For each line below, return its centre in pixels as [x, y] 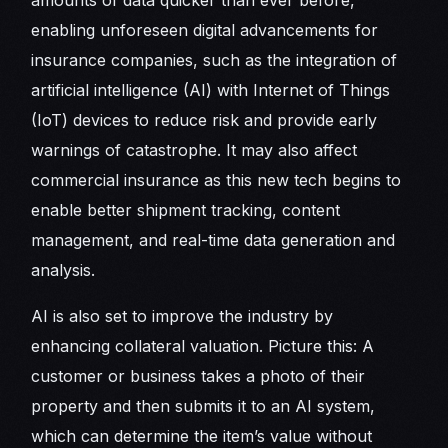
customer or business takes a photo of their [198, 376]
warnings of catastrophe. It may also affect [194, 150]
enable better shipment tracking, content [186, 210]
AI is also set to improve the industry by [182, 316]
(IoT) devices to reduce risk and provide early [204, 120]
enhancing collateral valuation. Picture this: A [203, 346]
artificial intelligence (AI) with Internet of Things [211, 90]
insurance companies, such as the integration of [214, 60]
